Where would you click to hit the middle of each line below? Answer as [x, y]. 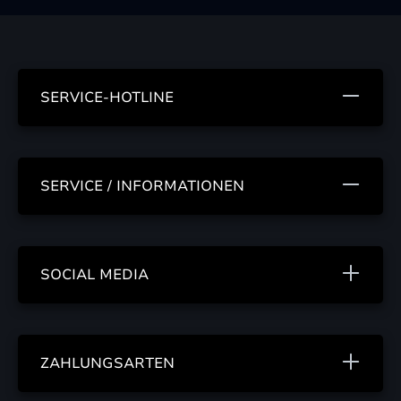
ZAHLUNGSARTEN [107, 364]
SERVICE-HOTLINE [107, 98]
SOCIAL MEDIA [94, 275]
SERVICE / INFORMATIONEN [142, 187]
